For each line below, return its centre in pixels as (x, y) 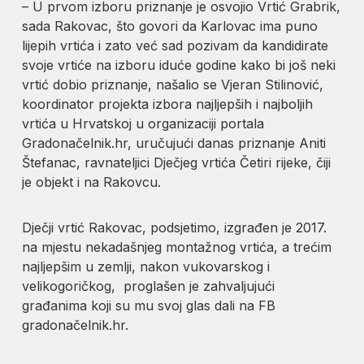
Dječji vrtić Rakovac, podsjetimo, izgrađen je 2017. (175, 227)
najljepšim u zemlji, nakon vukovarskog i (146, 266)
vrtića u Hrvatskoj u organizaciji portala (143, 123)
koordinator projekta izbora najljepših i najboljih (168, 104)
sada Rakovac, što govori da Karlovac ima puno (170, 26)
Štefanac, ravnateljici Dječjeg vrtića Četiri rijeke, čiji (177, 162)
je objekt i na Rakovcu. (92, 182)
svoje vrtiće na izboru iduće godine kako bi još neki (179, 65)
